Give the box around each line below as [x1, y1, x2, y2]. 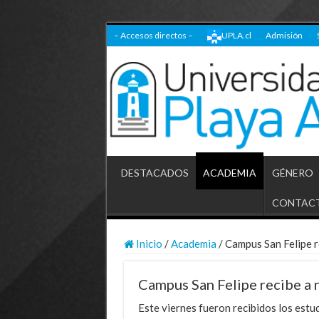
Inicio [133, 236, 162, 250]
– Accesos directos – [113, 30, 193, 41]
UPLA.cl [221, 30, 251, 41]
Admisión [265, 30, 303, 41]
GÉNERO [271, 166, 313, 179]
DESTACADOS [120, 166, 189, 179]
